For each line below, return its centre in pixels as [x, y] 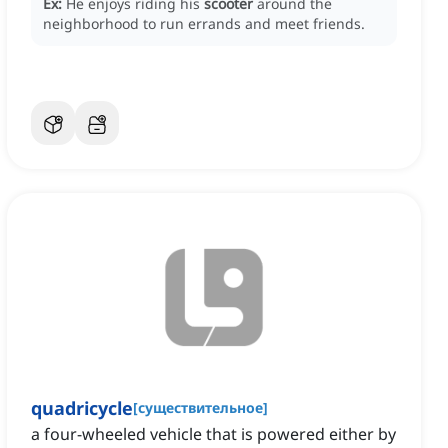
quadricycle [82, 408]
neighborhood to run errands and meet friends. [204, 24]
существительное [200, 408]
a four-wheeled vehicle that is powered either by [213, 434]
